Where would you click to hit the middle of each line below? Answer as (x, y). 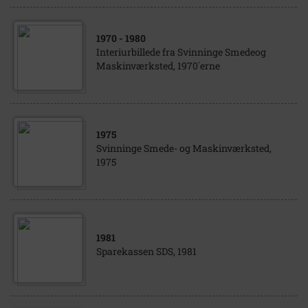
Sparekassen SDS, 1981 (146, 251)
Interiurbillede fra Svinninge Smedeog (181, 52)
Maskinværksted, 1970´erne (158, 66)
